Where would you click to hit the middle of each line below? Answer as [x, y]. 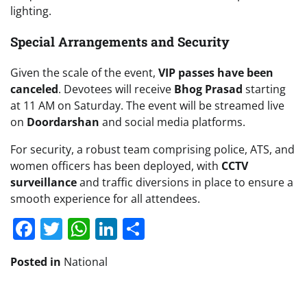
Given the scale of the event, [84, 72]
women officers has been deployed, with [116, 165]
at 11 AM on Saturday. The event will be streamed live [147, 105]
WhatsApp [143, 228]
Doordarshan [63, 122]
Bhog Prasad [208, 89]
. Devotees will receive [116, 89]
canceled [34, 89]
